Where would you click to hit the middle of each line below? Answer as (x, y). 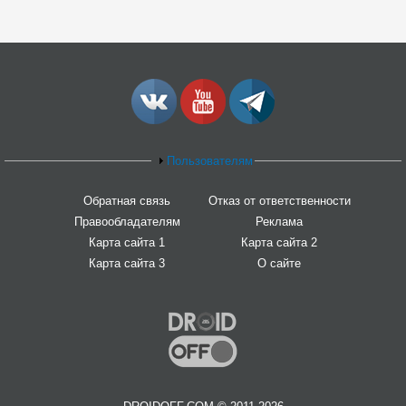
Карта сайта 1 (127, 242)
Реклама (279, 221)
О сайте (279, 263)
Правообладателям (127, 221)
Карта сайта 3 (127, 263)
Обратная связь (127, 200)
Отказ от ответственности (279, 200)
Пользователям (210, 160)
